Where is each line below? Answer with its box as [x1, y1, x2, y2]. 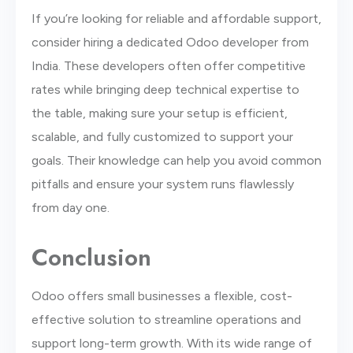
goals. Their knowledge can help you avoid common [32, 152, 321, 168]
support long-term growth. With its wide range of [32, 335, 312, 351]
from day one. [32, 199, 110, 215]
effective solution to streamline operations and [32, 311, 301, 327]
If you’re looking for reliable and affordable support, [32, 10, 321, 26]
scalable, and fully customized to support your [32, 128, 293, 144]
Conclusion [32, 240, 151, 274]
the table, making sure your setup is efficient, [32, 105, 288, 121]
